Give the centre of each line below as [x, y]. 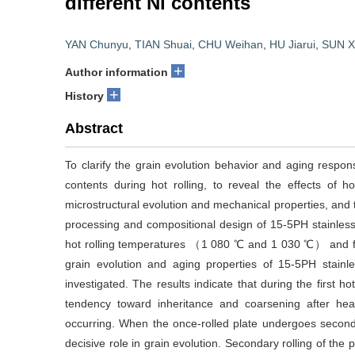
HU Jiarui [292, 44]
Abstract [94, 128]
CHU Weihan [231, 44]
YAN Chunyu [97, 44]
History [84, 96]
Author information [116, 72]
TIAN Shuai [163, 44]
